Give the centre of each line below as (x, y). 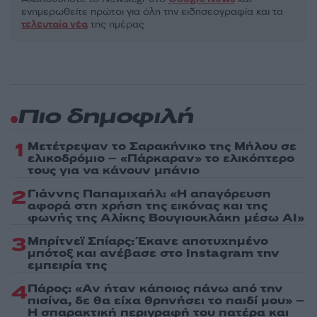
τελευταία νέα (54, 24)
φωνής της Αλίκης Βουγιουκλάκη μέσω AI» (166, 218)
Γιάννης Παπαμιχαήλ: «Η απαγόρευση (149, 194)
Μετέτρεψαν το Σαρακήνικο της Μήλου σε (162, 146)
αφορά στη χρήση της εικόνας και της (148, 206)
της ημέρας (116, 24)
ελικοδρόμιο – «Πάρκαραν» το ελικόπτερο (161, 158)
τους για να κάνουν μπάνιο (114, 170)
